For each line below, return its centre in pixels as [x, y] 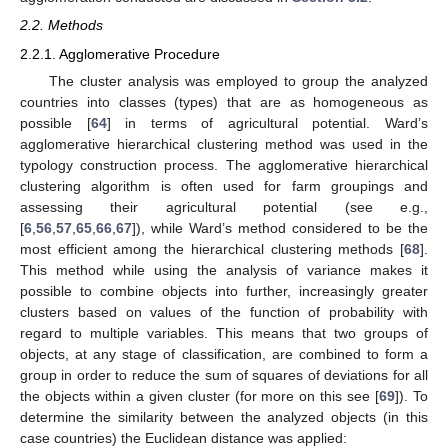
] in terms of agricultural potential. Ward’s [267, 122]
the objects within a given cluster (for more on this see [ [200, 395]
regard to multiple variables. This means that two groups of [224, 332]
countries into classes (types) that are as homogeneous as [224, 101]
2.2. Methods [61, 25]
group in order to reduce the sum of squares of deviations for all [224, 374]
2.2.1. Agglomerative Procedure [120, 53]
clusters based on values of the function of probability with [224, 311]
